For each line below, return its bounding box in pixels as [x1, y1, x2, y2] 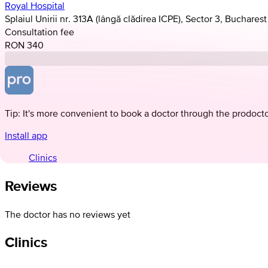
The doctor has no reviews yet [5, 208, 130, 220]
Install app [5, 129, 47, 141]
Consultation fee [5, 26, 74, 37]
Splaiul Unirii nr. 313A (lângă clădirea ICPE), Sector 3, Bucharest [5, 13, 267, 24]
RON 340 [5, 39, 44, 50]
